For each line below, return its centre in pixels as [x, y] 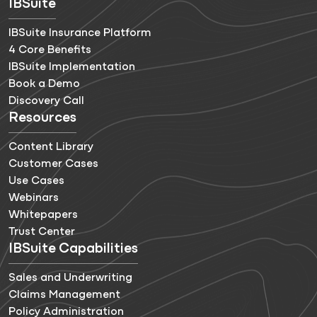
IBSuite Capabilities [73, 249]
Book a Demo [44, 84]
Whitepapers [43, 215]
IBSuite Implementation [72, 67]
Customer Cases [53, 164]
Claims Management [64, 295]
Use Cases [36, 181]
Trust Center [42, 232]
